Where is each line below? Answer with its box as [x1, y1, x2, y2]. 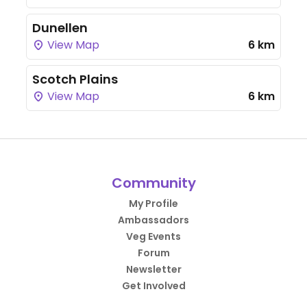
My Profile [129, 197, 178, 210]
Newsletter [125, 262, 182, 276]
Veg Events [126, 230, 181, 243]
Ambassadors [118, 213, 189, 227]
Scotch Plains [32, 71, 118, 88]
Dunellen [32, 19, 88, 36]
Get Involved [121, 279, 186, 293]
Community [111, 173, 196, 193]
